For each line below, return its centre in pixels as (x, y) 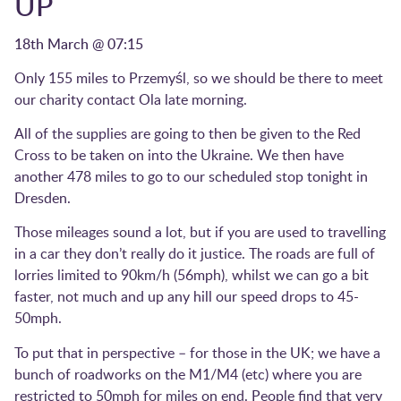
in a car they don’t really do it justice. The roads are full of (195, 254)
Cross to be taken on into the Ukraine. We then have (179, 155)
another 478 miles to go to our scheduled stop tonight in (191, 177)
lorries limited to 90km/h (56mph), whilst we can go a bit (192, 275)
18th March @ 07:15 (79, 43)
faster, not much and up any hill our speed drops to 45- (187, 297)
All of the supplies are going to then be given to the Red (188, 134)
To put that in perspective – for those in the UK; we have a (197, 352)
